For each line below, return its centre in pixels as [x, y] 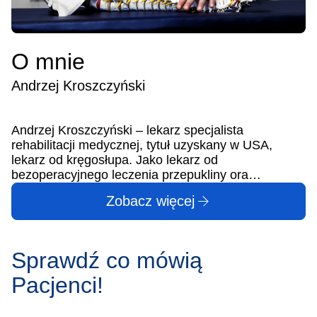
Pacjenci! [57, 285]
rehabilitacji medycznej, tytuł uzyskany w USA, [142, 145]
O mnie [48, 61]
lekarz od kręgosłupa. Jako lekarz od [115, 160]
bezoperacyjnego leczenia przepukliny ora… [136, 174]
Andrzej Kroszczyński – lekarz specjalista [127, 130]
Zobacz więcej [150, 201]
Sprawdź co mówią [107, 260]
